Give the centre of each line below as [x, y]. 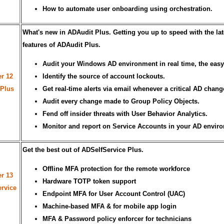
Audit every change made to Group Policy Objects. [121, 101]
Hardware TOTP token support [89, 181]
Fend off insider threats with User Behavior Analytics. [125, 113]
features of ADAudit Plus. [61, 44]
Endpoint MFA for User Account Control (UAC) [114, 193]
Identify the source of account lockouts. [104, 76]
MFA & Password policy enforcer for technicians [117, 218]
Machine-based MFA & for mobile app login [109, 206]
